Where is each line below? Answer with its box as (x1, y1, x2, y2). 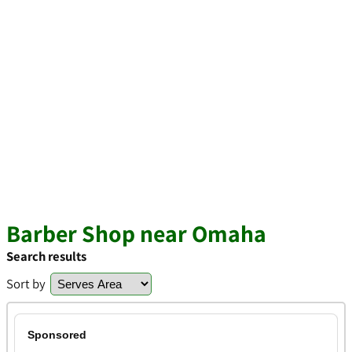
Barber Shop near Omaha (6, 218, 266, 249)
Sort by (6, 275, 46, 292)
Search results (6, 247, 86, 265)
